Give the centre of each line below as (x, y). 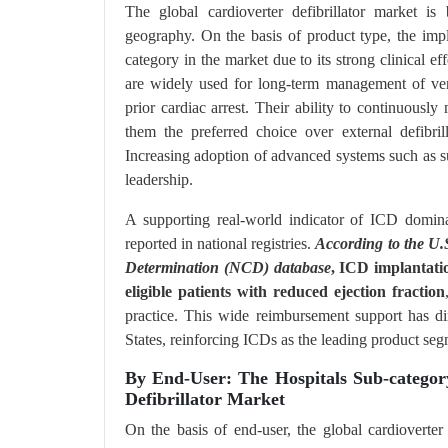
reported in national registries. (220, 243)
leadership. (159, 179)
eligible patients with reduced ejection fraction (285, 291)
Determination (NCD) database (228, 267)
